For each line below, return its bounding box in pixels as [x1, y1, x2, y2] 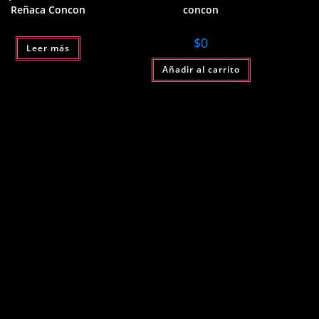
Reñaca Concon [11, 2, 86, 16]
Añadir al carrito [162, 63, 240, 75]
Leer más [26, 41, 70, 54]
